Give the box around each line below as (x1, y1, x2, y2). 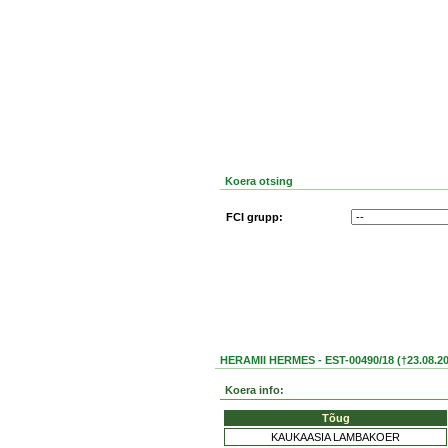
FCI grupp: (225, 211, 283, 223)
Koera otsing (224, 175, 293, 187)
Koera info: (225, 384, 284, 396)
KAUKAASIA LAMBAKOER (271, 431, 400, 443)
